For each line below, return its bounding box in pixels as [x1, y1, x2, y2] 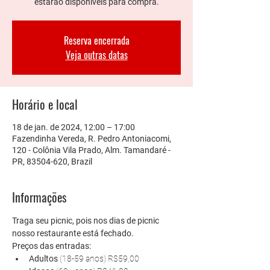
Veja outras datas [65, 48, 128, 62]
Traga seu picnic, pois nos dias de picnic [12, 216, 161, 225]
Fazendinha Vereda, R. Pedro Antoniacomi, [12, 134, 171, 143]
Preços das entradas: [12, 241, 91, 251]
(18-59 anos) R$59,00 [60, 254, 139, 263]
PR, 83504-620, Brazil [12, 157, 92, 166]
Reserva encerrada [63, 33, 130, 48]
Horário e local [12, 95, 78, 113]
